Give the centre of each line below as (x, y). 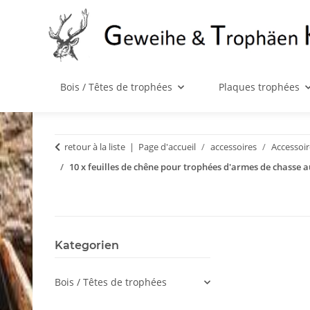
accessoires (234, 147)
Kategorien (87, 246)
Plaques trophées (259, 87)
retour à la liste (95, 147)
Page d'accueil (167, 147)
